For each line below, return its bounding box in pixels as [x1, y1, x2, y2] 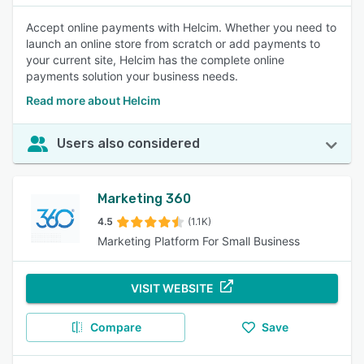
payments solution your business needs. [26, 69, 238, 83]
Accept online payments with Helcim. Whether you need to [26, 20, 336, 34]
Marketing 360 [97, 191, 191, 206]
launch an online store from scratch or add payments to [26, 37, 320, 50]
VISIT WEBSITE [131, 281, 214, 295]
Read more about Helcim [26, 93, 161, 107]
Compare [89, 320, 141, 334]
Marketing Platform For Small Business [97, 234, 300, 248]
